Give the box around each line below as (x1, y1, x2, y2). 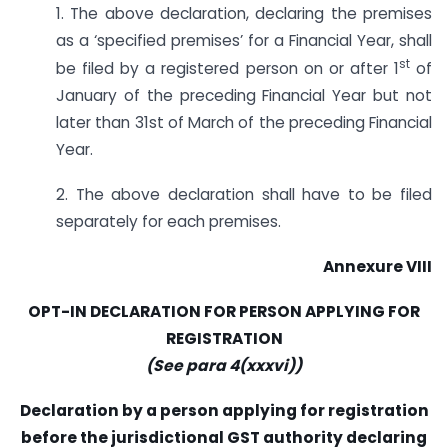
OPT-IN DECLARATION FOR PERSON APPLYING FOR (28, 300, 420, 322)
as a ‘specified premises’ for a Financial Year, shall (56, 30, 432, 52)
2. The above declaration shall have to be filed (56, 184, 432, 206)
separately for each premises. (56, 211, 281, 233)
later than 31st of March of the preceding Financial (56, 112, 432, 134)
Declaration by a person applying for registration (19, 399, 429, 421)
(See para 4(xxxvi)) (146, 354, 302, 376)
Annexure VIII (323, 256, 432, 278)
